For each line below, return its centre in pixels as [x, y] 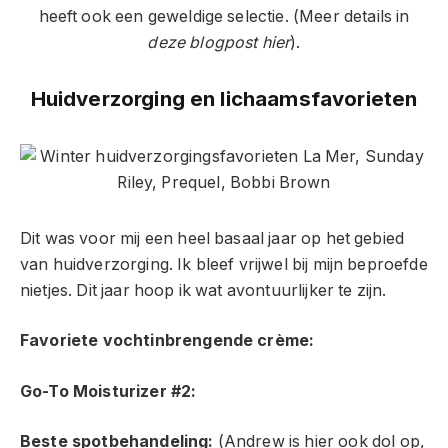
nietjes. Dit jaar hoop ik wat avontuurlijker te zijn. [203, 290]
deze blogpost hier [219, 43]
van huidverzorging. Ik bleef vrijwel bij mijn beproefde [224, 264]
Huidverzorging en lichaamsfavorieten [224, 99]
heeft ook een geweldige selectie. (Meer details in [224, 17]
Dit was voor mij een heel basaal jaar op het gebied [212, 238]
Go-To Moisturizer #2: [108, 391]
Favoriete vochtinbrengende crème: [167, 341]
